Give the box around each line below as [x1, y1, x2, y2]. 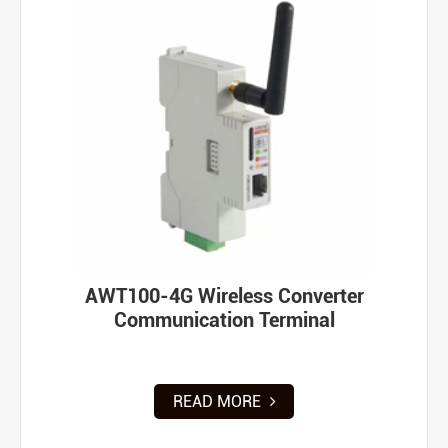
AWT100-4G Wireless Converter [84, 283, 364, 308]
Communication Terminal [113, 307, 335, 332]
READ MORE [172, 391, 265, 411]
